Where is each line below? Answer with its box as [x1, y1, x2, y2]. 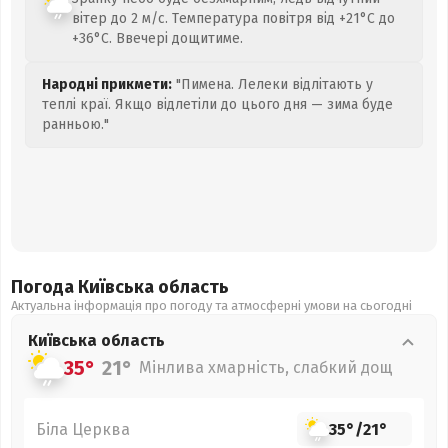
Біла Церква [36, 419, 130, 439]
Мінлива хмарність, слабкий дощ [139, 358, 393, 377]
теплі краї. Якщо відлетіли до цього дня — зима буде [42, 96, 393, 113]
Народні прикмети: [42, 76, 172, 93]
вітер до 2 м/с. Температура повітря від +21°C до [72, 10, 395, 27]
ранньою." [42, 116, 109, 133]
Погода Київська [11, 276, 158, 298]
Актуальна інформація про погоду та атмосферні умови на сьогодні [11, 298, 412, 313]
